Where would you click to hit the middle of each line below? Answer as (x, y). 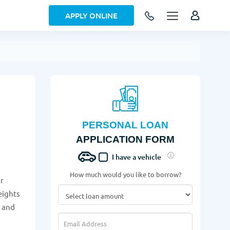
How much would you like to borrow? (125, 174)
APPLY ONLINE (91, 15)
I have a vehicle (136, 157)
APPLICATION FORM (125, 139)
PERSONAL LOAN (125, 125)
